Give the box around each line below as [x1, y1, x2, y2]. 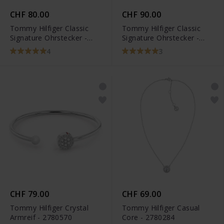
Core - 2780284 [122, 212, 175, 222]
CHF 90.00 [122, 9, 161, 20]
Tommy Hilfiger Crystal [10, 202, 89, 212]
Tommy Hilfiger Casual [122, 202, 200, 212]
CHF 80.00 [10, 9, 49, 20]
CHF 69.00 [122, 188, 161, 199]
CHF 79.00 [10, 188, 49, 199]
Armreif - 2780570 [10, 212, 72, 222]
